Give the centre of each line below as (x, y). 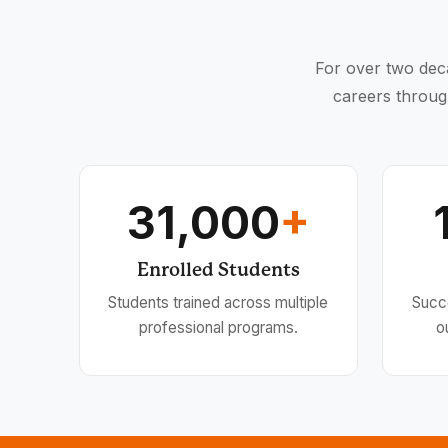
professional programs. (218, 327)
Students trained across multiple (218, 302)
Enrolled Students (218, 269)
